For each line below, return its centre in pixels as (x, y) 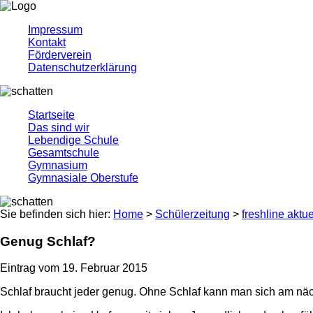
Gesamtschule (64, 153)
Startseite (51, 115)
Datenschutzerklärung (82, 67)
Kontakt (47, 42)
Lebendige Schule (73, 140)
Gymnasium (58, 165)
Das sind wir (59, 128)
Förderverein (60, 55)
